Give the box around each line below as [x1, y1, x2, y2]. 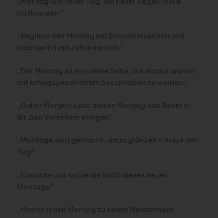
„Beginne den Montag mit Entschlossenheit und [17, 31, 184, 41]
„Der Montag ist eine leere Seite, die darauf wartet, [17, 66, 197, 75]
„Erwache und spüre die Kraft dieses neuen [17, 170, 168, 180]
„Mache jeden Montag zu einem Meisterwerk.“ [17, 204, 179, 214]
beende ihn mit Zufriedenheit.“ [17, 43, 124, 53]
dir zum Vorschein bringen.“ [17, 112, 114, 122]
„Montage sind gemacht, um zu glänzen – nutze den [17, 135, 199, 145]
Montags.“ [17, 182, 54, 191]
